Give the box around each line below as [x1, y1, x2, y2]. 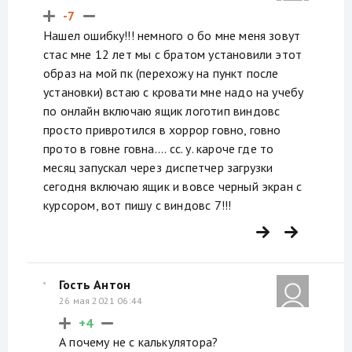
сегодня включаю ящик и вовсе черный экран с [43, 178, 302, 194]
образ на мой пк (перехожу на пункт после [43, 64, 279, 81]
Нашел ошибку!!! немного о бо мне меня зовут [43, 27, 301, 43]
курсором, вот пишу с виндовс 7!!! [43, 196, 232, 213]
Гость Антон [59, 277, 131, 293]
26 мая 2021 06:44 [59, 295, 143, 307]
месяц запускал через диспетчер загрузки [43, 159, 273, 175]
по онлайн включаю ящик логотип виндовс [43, 102, 280, 119]
